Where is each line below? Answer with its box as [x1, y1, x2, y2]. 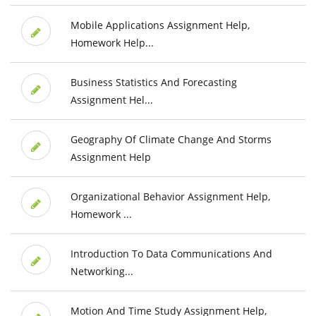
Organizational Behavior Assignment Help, [70, 190, 270, 204]
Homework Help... [70, 36, 154, 50]
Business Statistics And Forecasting [70, 75, 237, 90]
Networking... [70, 265, 133, 279]
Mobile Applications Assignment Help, [70, 18, 250, 32]
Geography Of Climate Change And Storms [70, 133, 272, 147]
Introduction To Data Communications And [70, 247, 272, 261]
